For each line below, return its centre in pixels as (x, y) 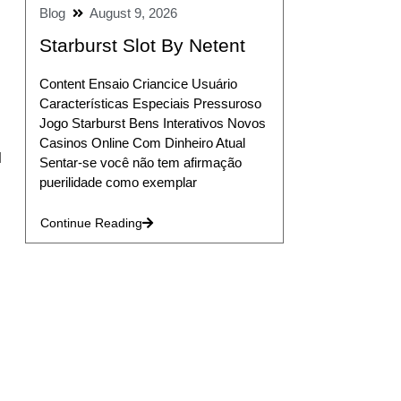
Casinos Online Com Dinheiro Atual (142, 143)
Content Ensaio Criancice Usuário (138, 84)
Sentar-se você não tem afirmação (140, 163)
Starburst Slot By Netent (142, 46)
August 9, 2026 (133, 13)
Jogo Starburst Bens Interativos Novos (152, 124)
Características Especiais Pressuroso (150, 104)
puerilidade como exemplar (118, 183)
